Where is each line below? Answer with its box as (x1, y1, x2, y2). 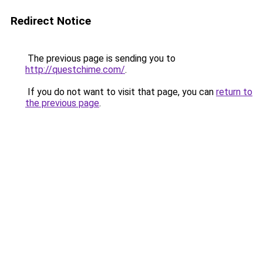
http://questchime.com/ (25, 64, 125, 75)
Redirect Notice (11, 14, 91, 28)
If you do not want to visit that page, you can (25, 86, 216, 97)
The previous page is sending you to (25, 53, 176, 64)
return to (216, 86, 252, 97)
